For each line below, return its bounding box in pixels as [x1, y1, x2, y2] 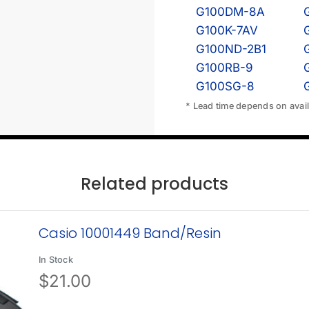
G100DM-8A [196, 4, 265, 19]
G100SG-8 [196, 79, 255, 93]
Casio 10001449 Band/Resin [38, 223, 221, 243]
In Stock [38, 254, 73, 265]
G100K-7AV [196, 23, 258, 37]
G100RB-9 [196, 60, 253, 74]
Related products [80, 172, 228, 195]
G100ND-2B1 [196, 41, 266, 56]
